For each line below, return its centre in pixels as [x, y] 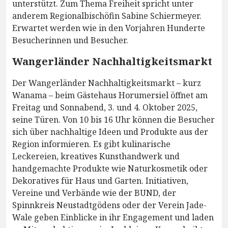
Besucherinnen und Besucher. [70, 40]
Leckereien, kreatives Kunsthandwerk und [96, 156]
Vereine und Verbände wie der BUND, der [94, 193]
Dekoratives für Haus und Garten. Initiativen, [100, 180]
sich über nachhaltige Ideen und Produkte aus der [110, 132]
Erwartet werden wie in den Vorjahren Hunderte [109, 28]
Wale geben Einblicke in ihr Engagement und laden [113, 217]
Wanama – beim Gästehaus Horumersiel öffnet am [110, 95]
